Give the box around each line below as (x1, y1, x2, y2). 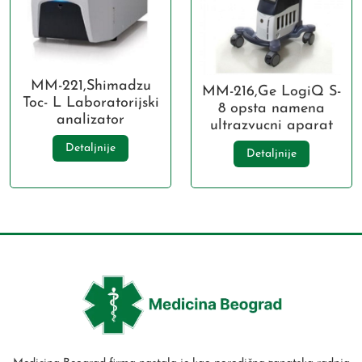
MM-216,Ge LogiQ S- (202, 84, 341, 100)
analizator (57, 112, 124, 128)
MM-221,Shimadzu (30, 78, 151, 94)
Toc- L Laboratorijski (22, 95, 159, 111)
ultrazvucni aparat (210, 118, 333, 134)
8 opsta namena (218, 101, 325, 117)
